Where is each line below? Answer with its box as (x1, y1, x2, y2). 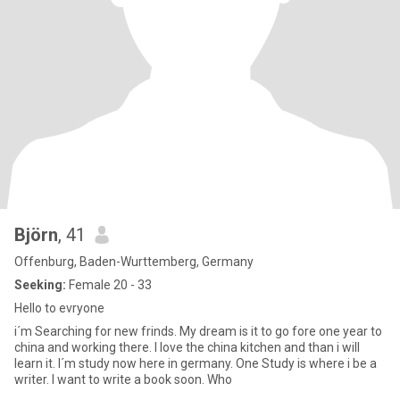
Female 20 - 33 (66, 278, 152, 292)
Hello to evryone (14, 301, 104, 315)
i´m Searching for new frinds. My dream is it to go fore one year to (14, 324, 382, 338)
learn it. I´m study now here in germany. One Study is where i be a (14, 356, 58, 371)
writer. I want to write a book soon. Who (207, 372, 232, 387)
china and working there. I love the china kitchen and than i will (14, 340, 360, 354)
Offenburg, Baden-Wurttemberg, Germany (14, 254, 254, 269)
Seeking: (14, 278, 66, 292)
